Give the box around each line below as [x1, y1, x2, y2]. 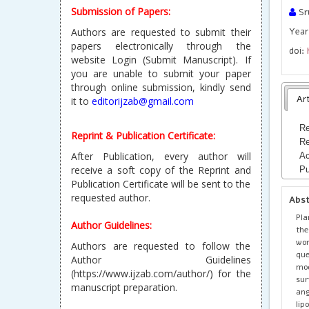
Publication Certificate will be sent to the [71, 177, 251, 190]
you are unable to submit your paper [71, 67, 251, 80]
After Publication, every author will [71, 150, 251, 163]
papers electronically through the [71, 39, 251, 52]
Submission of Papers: [71, 5, 170, 18]
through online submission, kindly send [71, 81, 251, 94]
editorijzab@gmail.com [92, 94, 194, 108]
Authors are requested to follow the [71, 239, 251, 252]
